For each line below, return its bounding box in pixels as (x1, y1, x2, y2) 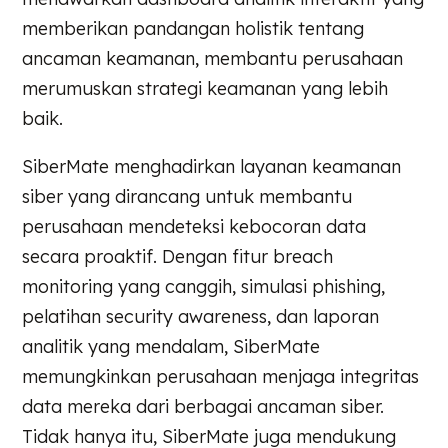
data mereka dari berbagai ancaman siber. (22, 395, 385, 418)
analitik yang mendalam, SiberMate (22, 335, 321, 358)
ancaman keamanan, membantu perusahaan (22, 47, 404, 70)
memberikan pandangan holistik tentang (22, 17, 365, 40)
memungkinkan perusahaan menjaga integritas (22, 365, 420, 388)
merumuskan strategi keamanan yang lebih (22, 77, 389, 100)
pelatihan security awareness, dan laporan (22, 305, 380, 328)
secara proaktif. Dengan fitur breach (22, 245, 334, 268)
